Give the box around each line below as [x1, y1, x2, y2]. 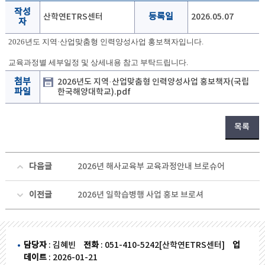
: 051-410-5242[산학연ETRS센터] [99, 240, 227, 251]
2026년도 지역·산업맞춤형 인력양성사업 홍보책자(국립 [57, 77, 249, 88]
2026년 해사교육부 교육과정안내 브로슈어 [77, 161, 225, 172]
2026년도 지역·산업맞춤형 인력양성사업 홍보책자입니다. [8, 37, 203, 47]
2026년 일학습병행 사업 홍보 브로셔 [77, 190, 203, 201]
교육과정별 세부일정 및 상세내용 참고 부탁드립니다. [8, 58, 188, 67]
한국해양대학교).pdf [57, 87, 131, 98]
